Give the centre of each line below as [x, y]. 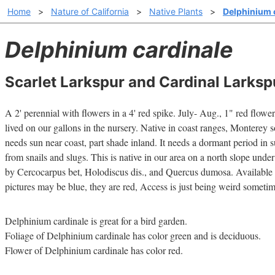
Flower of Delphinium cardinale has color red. [94, 250]
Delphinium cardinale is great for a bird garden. [96, 221]
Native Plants [176, 11]
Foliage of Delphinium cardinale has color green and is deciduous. [133, 235]
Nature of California [90, 11]
